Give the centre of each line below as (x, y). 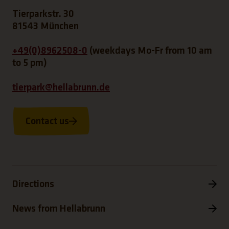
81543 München (45, 26)
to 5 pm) (30, 63)
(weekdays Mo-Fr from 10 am (150, 51)
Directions (33, 184)
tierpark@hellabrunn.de (61, 87)
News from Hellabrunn (59, 209)
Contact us (47, 121)
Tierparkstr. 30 (43, 14)
